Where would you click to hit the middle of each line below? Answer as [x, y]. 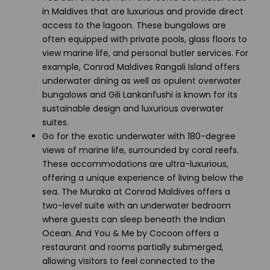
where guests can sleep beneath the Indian [134, 219]
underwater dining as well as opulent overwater [142, 80]
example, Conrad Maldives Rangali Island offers [141, 67]
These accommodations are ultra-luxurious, [135, 164]
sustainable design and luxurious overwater [133, 108]
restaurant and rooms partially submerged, [133, 247]
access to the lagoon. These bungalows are [134, 25]
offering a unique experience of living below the [143, 177]
